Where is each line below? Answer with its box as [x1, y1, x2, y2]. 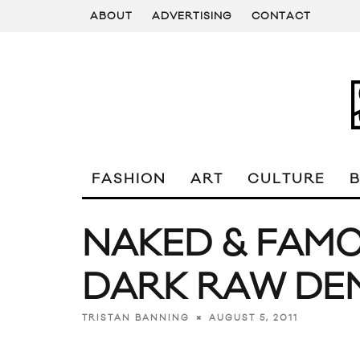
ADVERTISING [152, 10, 232, 22]
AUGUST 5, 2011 [209, 312, 298, 324]
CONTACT [252, 10, 311, 22]
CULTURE [247, 170, 325, 188]
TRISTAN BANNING [82, 312, 190, 324]
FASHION [92, 170, 166, 188]
